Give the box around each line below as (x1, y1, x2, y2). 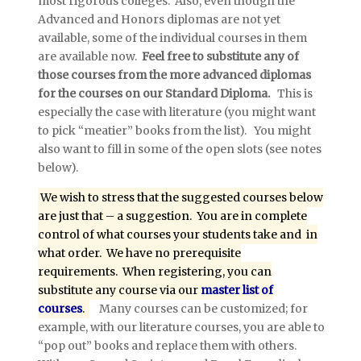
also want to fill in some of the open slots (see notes (37, 142, 322, 156)
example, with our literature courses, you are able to (37, 320, 325, 334)
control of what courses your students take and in (37, 227, 317, 242)
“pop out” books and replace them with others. (37, 338, 299, 353)
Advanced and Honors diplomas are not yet (37, 12, 280, 27)
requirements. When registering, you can (37, 264, 272, 279)
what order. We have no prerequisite (37, 246, 241, 260)
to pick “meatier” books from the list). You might (37, 123, 311, 138)
